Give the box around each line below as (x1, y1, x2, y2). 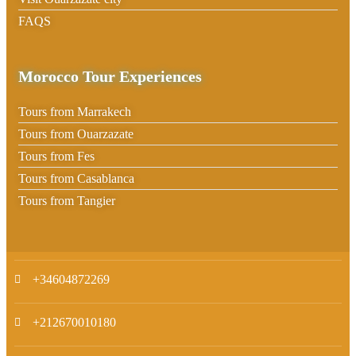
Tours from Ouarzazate (18, 127, 133, 141)
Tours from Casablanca (18, 172, 134, 186)
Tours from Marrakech (18, 105, 131, 119)
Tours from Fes (18, 149, 95, 164)
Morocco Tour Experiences (18, 68, 202, 86)
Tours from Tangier (18, 194, 115, 208)
